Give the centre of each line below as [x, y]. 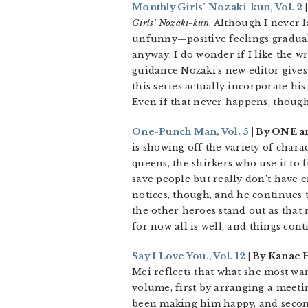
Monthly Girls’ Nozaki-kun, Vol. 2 [218, 7]
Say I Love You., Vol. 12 [189, 256]
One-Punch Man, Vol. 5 [191, 132]
